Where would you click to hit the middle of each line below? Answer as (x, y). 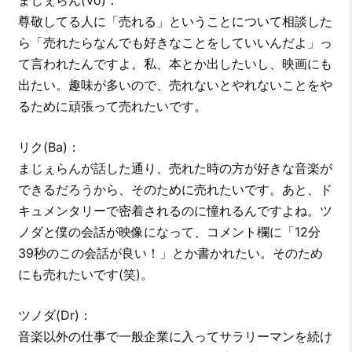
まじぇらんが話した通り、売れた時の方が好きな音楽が (175, 169)
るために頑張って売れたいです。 (112, 106)
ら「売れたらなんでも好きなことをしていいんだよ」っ (175, 43)
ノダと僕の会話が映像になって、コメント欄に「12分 (169, 232)
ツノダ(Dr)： (55, 315)
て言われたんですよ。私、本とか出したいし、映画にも (175, 64)
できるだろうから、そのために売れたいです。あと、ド (175, 190)
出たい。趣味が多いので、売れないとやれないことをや (175, 85)
